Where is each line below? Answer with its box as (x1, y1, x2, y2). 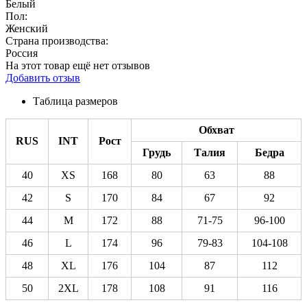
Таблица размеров (33, 95, 118, 107)
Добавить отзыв (5, 71, 80, 84)
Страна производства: (5, 34, 108, 47)
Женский (5, 22, 48, 34)
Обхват (198, 123, 234, 136)
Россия (5, 47, 38, 59)
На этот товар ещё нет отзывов (5, 59, 150, 71)
